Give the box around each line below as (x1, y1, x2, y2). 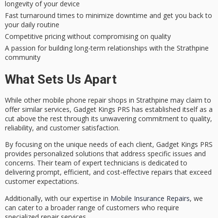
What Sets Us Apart (5, 72, 117, 87)
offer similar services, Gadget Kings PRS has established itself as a (5, 104, 213, 114)
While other (5, 95, 43, 105)
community (5, 52, 40, 62)
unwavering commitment (100, 113, 179, 123)
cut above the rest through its (5, 113, 100, 123)
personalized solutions (34, 149, 104, 159)
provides (5, 149, 34, 159)
